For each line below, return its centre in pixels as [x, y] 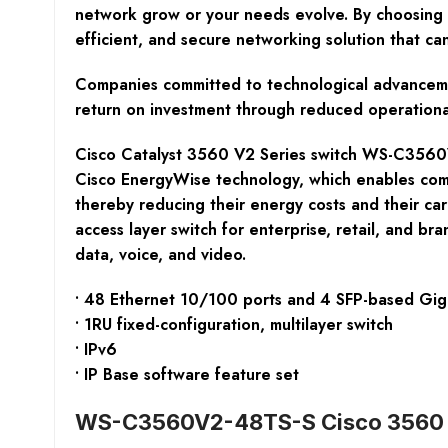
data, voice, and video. [160, 254]
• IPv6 [95, 349]
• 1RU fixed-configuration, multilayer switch [233, 324]
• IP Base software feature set [186, 374]
